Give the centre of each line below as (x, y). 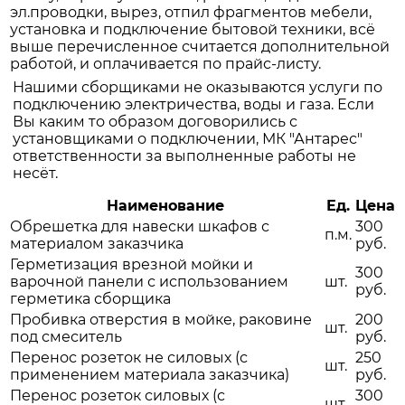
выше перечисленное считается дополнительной (200, 47)
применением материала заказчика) (150, 375)
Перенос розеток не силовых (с (129, 358)
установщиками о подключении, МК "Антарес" (188, 139)
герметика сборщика (90, 299)
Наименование (165, 206)
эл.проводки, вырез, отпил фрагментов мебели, (191, 13)
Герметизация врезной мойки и (132, 265)
